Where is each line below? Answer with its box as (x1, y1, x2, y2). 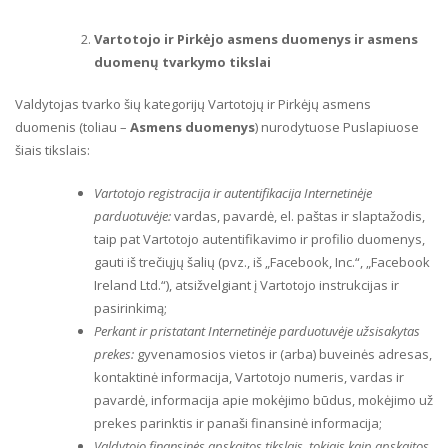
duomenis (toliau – (15, 118, 130, 136)
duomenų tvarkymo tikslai (94, 52, 271, 71)
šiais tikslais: (15, 141, 90, 159)
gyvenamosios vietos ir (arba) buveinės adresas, (137, 345, 432, 363)
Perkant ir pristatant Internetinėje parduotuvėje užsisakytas (94, 322, 420, 340)
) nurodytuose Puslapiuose (255, 118, 419, 136)
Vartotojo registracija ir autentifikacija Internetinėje (94, 184, 372, 202)
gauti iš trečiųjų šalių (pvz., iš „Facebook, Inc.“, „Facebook (94, 253, 430, 271)
